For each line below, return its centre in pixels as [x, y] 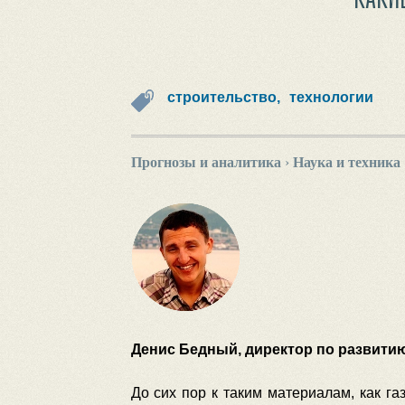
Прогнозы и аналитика [206, 162]
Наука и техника [346, 162]
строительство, [223, 97]
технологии [331, 97]
